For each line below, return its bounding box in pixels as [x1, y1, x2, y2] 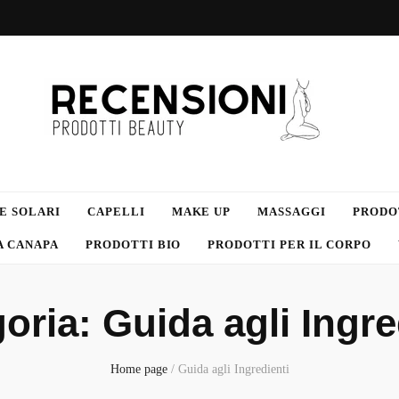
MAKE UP [171, 205, 232, 218]
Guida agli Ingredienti [177, 362, 289, 376]
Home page [110, 362, 167, 376]
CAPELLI [86, 205, 145, 218]
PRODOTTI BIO [85, 238, 182, 251]
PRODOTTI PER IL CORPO [208, 238, 371, 251]
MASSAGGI [257, 205, 327, 218]
